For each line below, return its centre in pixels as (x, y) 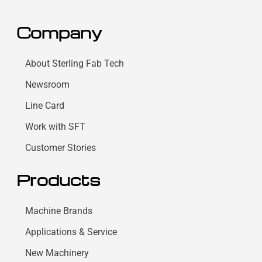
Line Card (45, 105)
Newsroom (48, 84)
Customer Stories (61, 147)
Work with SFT (56, 126)
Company (59, 32)
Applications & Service (71, 232)
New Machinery (57, 253)
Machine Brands (59, 211)
